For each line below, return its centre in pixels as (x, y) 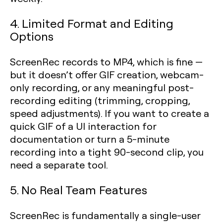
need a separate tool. (59, 165)
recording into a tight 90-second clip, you (107, 152)
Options (32, 36)
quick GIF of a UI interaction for (83, 126)
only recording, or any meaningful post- (102, 87)
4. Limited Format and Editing (92, 23)
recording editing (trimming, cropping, (100, 100)
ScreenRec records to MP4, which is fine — (106, 61)
